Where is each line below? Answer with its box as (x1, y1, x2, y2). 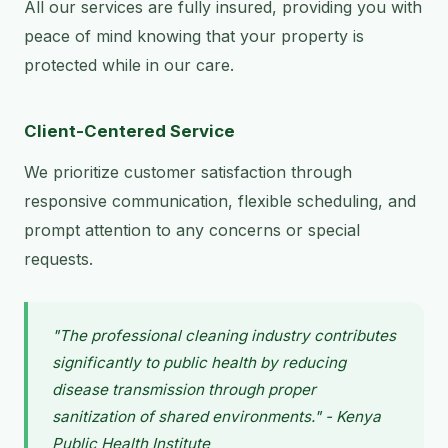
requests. (24, 249, 93, 270)
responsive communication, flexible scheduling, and (24, 191, 416, 212)
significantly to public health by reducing (52, 353, 346, 373)
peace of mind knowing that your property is (24, 26, 364, 47)
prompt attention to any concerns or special (24, 220, 360, 241)
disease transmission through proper (52, 380, 316, 400)
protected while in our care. (24, 55, 234, 76)
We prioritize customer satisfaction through (24, 162, 352, 183)
